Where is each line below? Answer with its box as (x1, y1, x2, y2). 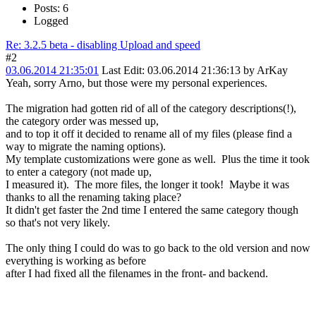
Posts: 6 (34, 2, 68, 15)
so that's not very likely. (6, 217, 116, 229)
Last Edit (102, 64, 142, 77)
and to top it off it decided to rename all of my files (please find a (6, 128, 292, 140)
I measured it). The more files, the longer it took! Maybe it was (6, 178, 289, 191)
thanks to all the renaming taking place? (6, 191, 181, 204)
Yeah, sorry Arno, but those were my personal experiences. (6, 77, 273, 90)
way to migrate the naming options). (6, 140, 166, 153)
